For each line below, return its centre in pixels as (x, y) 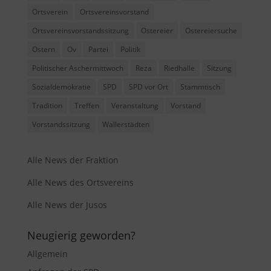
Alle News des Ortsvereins (80, 182)
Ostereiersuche (211, 30)
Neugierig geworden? (81, 235)
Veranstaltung (135, 105)
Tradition (47, 105)
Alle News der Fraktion (73, 160)
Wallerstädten (126, 124)
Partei (98, 49)
